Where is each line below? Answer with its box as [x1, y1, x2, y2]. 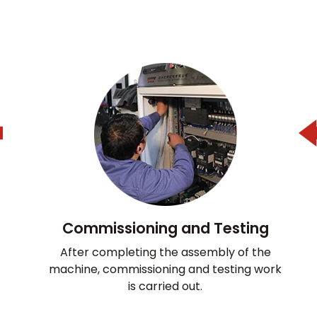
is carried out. [128, 277, 203, 294]
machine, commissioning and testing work [49, 260, 282, 277]
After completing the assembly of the [59, 243, 271, 260]
